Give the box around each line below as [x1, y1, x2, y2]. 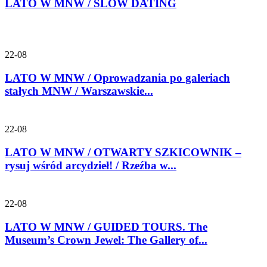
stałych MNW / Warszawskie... [5, 84, 153, 97]
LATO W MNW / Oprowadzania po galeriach [5, 71, 230, 84]
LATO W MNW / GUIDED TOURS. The [5, 220, 207, 233]
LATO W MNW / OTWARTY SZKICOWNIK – [5, 145, 241, 159]
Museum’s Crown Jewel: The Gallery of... [5, 233, 207, 246]
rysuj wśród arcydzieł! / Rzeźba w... [5, 159, 176, 172]
